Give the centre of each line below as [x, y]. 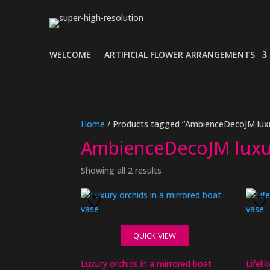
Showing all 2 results [121, 170]
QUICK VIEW [154, 236]
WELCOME [70, 55]
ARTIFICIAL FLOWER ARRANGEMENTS [180, 55]
